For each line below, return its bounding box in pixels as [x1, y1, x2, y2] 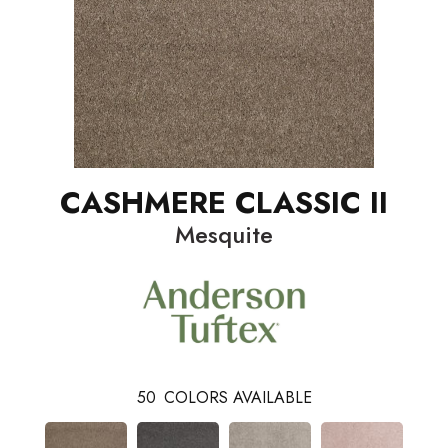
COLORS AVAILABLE [163, 385, 312, 409]
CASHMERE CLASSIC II [60, 181, 388, 224]
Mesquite [175, 217, 273, 252]
